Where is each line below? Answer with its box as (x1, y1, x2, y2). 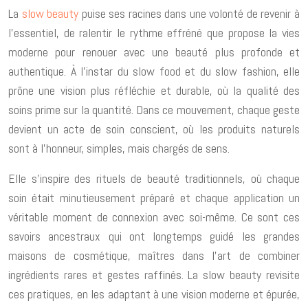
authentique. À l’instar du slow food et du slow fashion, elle (8, 63, 300, 79)
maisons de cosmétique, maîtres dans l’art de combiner (8, 247, 300, 263)
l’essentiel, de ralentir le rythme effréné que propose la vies (8, 24, 300, 41)
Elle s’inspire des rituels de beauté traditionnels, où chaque (8, 170, 300, 186)
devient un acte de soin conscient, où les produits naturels (8, 120, 300, 137)
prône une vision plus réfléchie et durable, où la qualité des (8, 82, 300, 98)
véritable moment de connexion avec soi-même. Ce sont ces (8, 208, 300, 225)
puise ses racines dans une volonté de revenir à (78, 5, 300, 21)
